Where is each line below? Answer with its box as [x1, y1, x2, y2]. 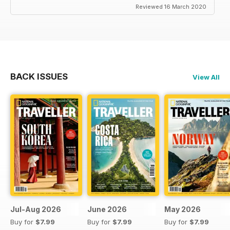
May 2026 [164, 204, 201, 214]
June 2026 [87, 204, 127, 214]
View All [193, 72, 220, 81]
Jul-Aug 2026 [10, 204, 61, 214]
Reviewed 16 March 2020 [136, 3, 206, 10]
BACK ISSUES [10, 71, 68, 82]
